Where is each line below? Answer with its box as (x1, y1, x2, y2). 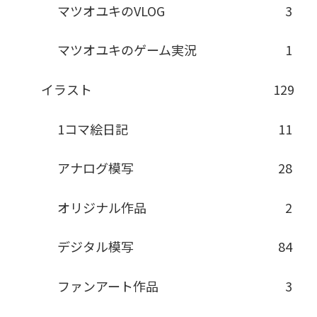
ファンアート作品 (57, 276, 159, 295)
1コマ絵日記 (57, 119, 129, 138)
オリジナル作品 (57, 197, 147, 217)
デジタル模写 (57, 237, 134, 256)
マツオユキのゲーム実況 (57, 40, 197, 59)
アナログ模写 (57, 158, 134, 178)
